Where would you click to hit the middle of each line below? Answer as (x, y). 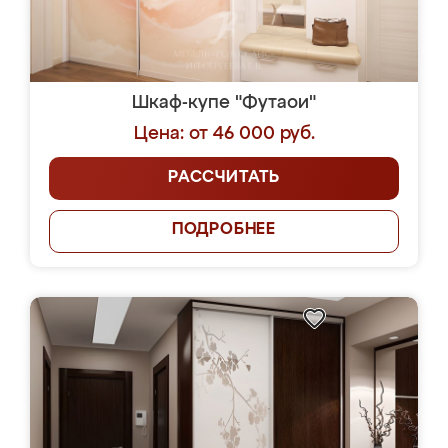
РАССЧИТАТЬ (224, 178)
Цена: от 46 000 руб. (224, 134)
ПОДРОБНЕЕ (224, 230)
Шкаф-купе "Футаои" (224, 103)
